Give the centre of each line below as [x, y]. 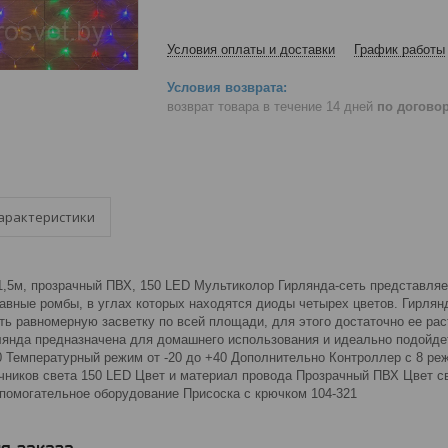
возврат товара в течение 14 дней [272, 106]
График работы [399, 49]
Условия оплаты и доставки [251, 49]
